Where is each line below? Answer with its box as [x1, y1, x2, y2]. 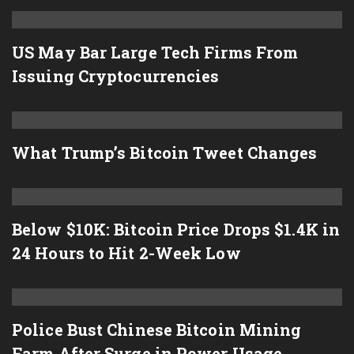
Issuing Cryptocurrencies [12, 66, 220, 86]
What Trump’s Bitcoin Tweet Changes [12, 142, 318, 163]
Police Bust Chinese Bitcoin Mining [12, 319, 302, 340]
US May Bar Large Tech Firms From [12, 42, 299, 62]
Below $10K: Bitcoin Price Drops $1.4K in [12, 219, 341, 239]
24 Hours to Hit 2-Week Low [12, 243, 241, 263]
